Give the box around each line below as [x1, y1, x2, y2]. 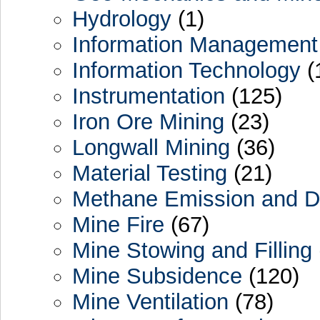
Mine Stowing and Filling [71, 237, 312, 263]
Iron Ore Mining [71, 109, 224, 134]
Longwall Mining [71, 134, 230, 160]
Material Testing [71, 160, 227, 186]
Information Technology [71, 57, 301, 83]
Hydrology [71, 6, 171, 31]
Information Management [71, 31, 318, 57]
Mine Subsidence [71, 263, 242, 289]
